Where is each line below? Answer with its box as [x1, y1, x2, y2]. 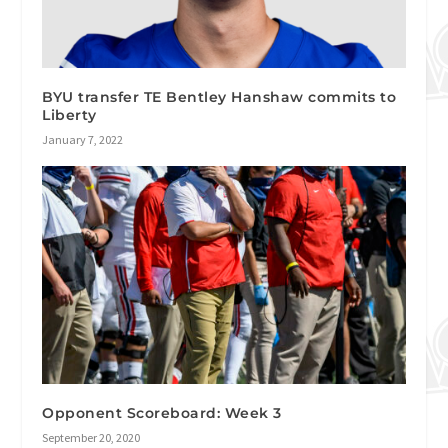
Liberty [42, 106, 97, 125]
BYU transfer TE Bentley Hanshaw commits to [42, 88, 397, 107]
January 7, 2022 [42, 132, 124, 148]
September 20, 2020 [42, 430, 141, 446]
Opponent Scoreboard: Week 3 [42, 404, 282, 423]
